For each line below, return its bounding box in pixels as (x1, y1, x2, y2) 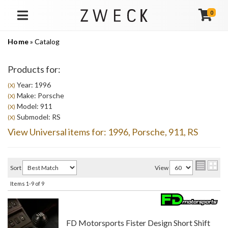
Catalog (35, 37, 60, 46)
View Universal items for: (8, 126, 108, 137)
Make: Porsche (15, 91, 64, 100)
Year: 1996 (15, 80, 51, 89)
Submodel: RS (15, 112, 61, 121)
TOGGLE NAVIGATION (22, 18, 73, 24)
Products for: (8, 64, 61, 75)
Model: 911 (15, 102, 52, 110)
